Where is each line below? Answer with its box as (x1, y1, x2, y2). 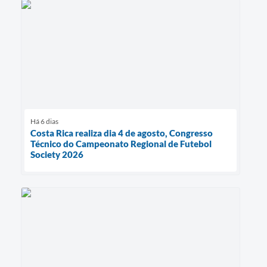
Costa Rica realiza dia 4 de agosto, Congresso (30, 128, 213, 139)
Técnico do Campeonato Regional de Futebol (30, 138, 212, 150)
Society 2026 (30, 149, 83, 160)
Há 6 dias (30, 117, 58, 126)
